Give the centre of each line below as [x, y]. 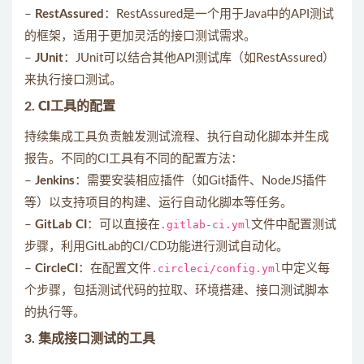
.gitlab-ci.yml [206, 225]
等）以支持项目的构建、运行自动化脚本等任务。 [158, 203]
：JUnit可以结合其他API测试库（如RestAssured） [199, 58]
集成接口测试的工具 [97, 339]
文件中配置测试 [294, 225]
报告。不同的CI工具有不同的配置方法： [134, 159]
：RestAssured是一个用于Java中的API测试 [219, 14]
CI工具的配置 [77, 106]
